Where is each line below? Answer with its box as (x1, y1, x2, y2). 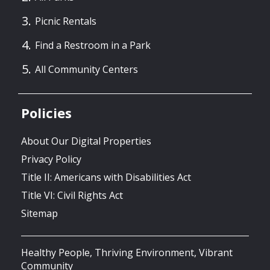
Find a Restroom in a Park (35, 38, 151, 52)
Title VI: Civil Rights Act (21, 189, 123, 202)
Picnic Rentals (35, 14, 96, 28)
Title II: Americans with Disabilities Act (21, 171, 191, 184)
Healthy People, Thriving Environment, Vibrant (21, 246, 233, 260)
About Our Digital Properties (21, 134, 151, 148)
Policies (21, 103, 72, 122)
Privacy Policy (21, 152, 81, 166)
